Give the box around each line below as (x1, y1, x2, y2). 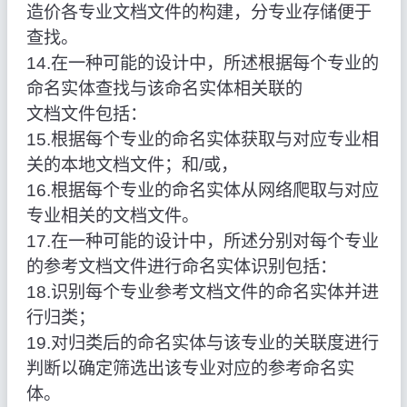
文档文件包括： (25, 104, 147, 124)
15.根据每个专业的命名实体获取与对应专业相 (25, 130, 379, 150)
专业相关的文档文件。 (25, 206, 199, 226)
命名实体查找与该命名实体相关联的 (25, 79, 303, 99)
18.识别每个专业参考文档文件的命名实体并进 (25, 283, 379, 303)
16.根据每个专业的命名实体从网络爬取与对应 (25, 181, 379, 201)
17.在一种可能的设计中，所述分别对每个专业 (25, 232, 379, 252)
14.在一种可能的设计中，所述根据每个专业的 (25, 54, 379, 74)
